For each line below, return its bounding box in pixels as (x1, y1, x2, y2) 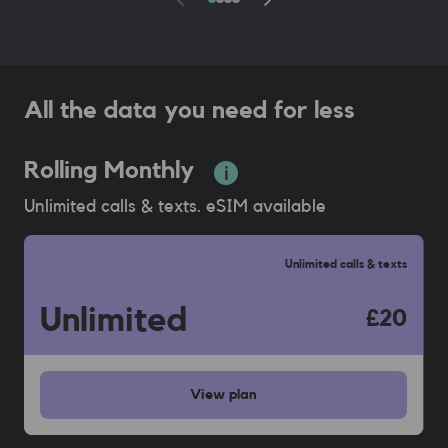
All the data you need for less (24, 99, 355, 124)
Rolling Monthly (24, 159, 194, 184)
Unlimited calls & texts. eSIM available (24, 197, 326, 216)
